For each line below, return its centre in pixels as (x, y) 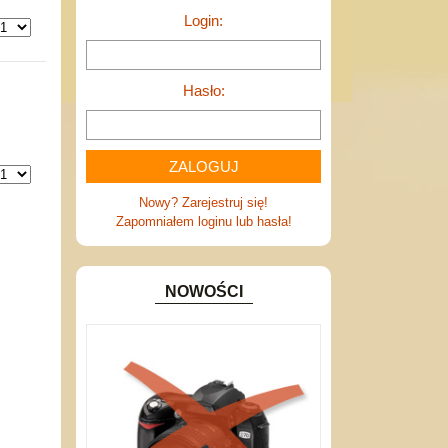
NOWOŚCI (203, 291)
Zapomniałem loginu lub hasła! (203, 221)
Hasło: (203, 90)
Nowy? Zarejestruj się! (203, 202)
